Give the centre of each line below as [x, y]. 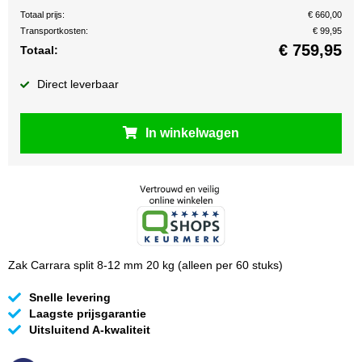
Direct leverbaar [78, 84]
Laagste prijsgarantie [88, 314]
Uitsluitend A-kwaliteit [90, 330]
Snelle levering [70, 298]
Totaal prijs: [42, 15]
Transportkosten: [54, 31]
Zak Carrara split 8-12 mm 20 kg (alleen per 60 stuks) [145, 265]
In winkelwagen [192, 133]
